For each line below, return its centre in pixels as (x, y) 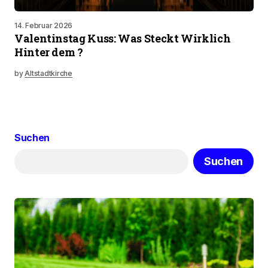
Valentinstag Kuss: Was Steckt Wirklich (123, 38)
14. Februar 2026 (44, 25)
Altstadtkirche (48, 73)
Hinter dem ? (49, 52)
